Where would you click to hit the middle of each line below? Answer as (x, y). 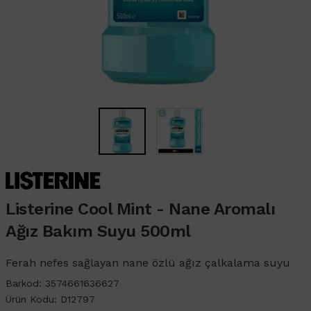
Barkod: (25, 283)
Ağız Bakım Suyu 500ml (98, 231)
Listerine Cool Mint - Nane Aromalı (140, 209)
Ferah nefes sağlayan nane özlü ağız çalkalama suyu (148, 262)
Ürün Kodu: (33, 299)
